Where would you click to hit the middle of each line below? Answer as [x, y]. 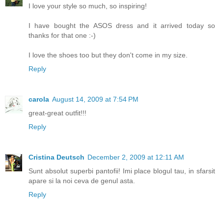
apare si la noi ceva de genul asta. [82, 181]
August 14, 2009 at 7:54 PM [95, 99]
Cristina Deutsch [56, 157]
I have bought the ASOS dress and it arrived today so [122, 26]
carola [39, 99]
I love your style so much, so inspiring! [88, 6]
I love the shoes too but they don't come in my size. [108, 55]
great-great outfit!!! [57, 113]
